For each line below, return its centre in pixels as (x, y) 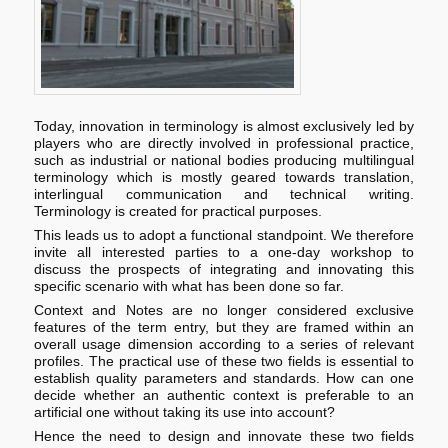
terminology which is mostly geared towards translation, (224, 177)
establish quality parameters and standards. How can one (224, 378)
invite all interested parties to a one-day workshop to (224, 252)
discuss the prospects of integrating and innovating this (224, 269)
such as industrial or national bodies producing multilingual (224, 160)
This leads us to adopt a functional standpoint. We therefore (224, 235)
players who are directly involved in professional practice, (224, 143)
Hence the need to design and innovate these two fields (224, 436)
